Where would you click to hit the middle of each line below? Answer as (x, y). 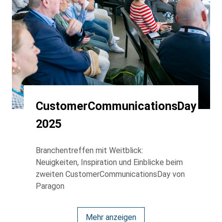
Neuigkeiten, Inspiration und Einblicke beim (109, 162)
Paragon (50, 186)
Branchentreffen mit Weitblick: (89, 150)
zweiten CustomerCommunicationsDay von (110, 174)
